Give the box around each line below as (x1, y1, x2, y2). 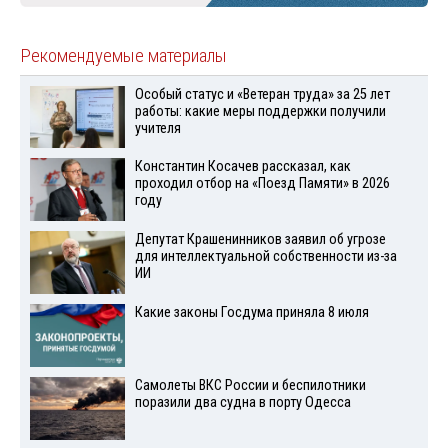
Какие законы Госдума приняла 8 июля (134, 304, 369, 322)
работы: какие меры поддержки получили (134, 102, 386, 120)
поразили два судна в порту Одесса (134, 393, 351, 411)
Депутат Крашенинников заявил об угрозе (134, 231, 386, 249)
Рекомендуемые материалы (20, 44, 227, 67)
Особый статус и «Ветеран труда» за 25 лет (134, 85, 390, 103)
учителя (134, 119, 181, 137)
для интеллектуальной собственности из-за (134, 248, 397, 266)
